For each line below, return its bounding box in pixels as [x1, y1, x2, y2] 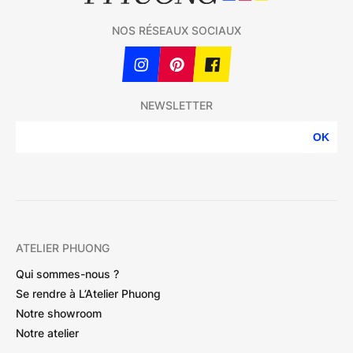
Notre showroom [16, 306, 102, 320]
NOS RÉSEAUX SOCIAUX [112, 24, 241, 37]
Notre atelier [16, 325, 79, 340]
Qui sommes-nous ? [16, 266, 119, 281]
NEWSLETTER [140, 98, 213, 112]
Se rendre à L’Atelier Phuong [16, 286, 161, 300]
